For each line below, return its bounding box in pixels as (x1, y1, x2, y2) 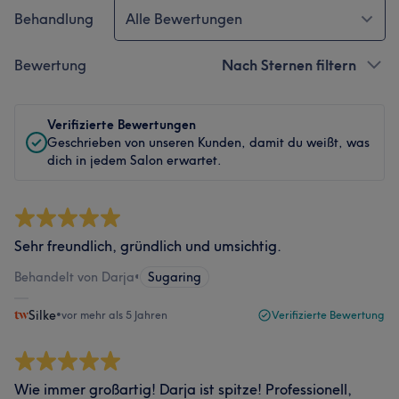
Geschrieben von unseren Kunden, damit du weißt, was (47, 134, 370, 151)
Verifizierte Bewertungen (47, 116, 196, 133)
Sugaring (148, 268, 201, 285)
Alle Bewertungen (126, 9, 242, 28)
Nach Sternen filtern (222, 55, 356, 74)
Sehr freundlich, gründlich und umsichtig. (14, 236, 281, 255)
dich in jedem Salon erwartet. (47, 151, 222, 168)
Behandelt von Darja (14, 268, 134, 285)
